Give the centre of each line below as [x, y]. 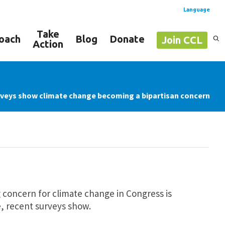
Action [48, 44]
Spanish [203, 51]
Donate [127, 39]
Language [197, 10]
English [202, 69]
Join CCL [182, 40]
